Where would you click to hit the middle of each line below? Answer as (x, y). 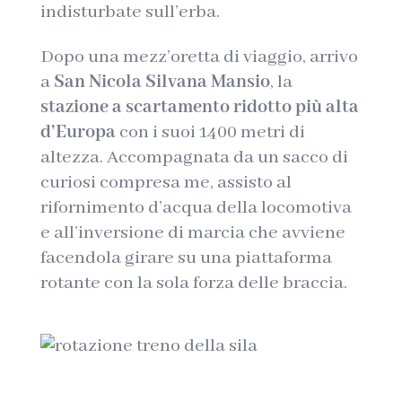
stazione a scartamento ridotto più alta (199, 107)
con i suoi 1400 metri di (210, 132)
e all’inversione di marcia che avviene (192, 233)
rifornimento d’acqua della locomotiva (196, 208)
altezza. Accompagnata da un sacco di (194, 157)
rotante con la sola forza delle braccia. (193, 283)
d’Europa (78, 132)
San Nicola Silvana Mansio (162, 82)
